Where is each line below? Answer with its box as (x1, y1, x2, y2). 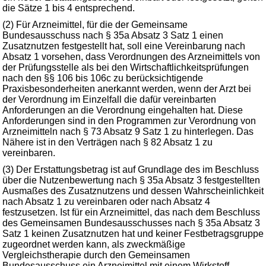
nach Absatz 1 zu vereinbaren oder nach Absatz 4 (2, 197, 210, 207)
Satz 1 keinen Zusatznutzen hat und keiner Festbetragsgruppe (2, 229, 264, 239)
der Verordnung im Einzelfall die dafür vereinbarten (2, 94, 216, 104)
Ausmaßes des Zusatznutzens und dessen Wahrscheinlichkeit (2, 186, 264, 196)
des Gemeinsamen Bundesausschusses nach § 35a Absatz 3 (2, 218, 260, 228)
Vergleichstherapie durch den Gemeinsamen (2, 250, 190, 260)
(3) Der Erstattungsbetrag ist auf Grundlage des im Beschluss (2, 164, 259, 175)
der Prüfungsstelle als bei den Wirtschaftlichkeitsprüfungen (2, 62, 249, 72)
